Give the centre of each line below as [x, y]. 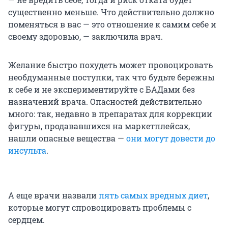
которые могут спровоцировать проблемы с [100, 208]
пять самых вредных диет [153, 195]
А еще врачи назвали [53, 195]
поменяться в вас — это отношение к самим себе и [112, 24]
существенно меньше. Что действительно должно [111, 12]
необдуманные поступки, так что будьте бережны [111, 77]
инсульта [27, 151]
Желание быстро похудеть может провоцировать [110, 65]
